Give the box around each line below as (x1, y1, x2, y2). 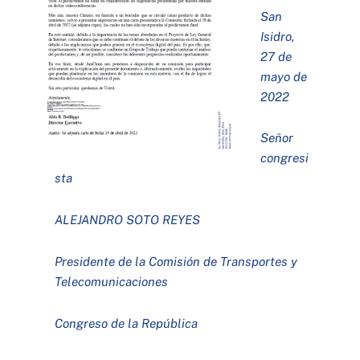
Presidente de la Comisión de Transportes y (55, 254, 298, 269)
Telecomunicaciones (55, 274, 169, 289)
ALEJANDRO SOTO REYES (55, 212, 201, 227)
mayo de (260, 68, 307, 84)
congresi (260, 150, 309, 166)
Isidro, (260, 28, 295, 43)
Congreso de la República (55, 316, 198, 331)
